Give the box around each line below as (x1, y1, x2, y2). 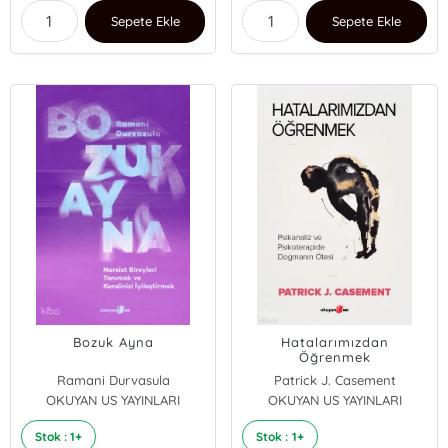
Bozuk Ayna (72, 334, 154, 350)
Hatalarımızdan (280, 334, 389, 350)
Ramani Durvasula (56, 372, 170, 388)
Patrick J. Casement (273, 372, 396, 388)
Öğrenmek (298, 349, 371, 365)
